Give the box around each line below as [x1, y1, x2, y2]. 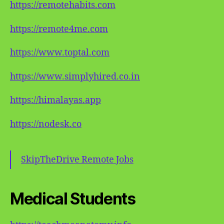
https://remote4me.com [10, 23, 108, 35]
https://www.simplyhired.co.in [10, 70, 140, 82]
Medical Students [10, 188, 135, 208]
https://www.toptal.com [10, 47, 109, 58]
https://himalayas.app [10, 94, 101, 106]
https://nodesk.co [10, 118, 81, 130]
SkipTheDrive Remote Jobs [21, 153, 133, 165]
